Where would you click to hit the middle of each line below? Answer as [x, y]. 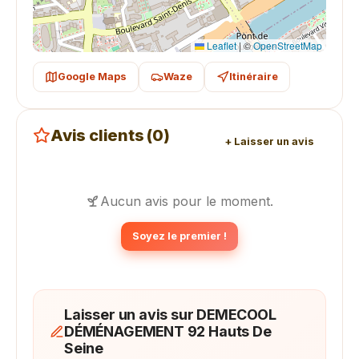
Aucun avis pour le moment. [187, 201]
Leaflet [220, 45]
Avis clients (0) [110, 135]
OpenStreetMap [288, 45]
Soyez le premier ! [179, 236]
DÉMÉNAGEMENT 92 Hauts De [168, 331]
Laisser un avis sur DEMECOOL [170, 315]
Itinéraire [254, 77]
